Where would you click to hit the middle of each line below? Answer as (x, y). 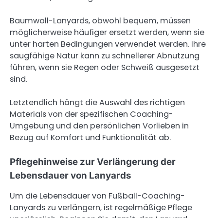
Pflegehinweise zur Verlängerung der (93, 162)
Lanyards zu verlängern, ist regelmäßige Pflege (101, 208)
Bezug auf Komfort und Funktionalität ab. (90, 138)
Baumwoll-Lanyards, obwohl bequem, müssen (100, 20)
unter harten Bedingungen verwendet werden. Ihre (108, 44)
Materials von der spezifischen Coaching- (91, 114)
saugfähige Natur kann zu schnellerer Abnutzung (105, 55)
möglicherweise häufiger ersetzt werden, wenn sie (107, 32)
